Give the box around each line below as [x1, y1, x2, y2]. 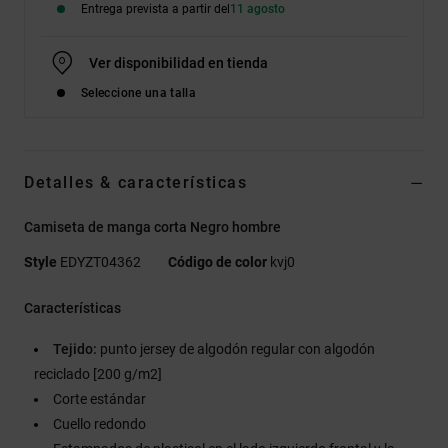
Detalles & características [24, 172, 248, 192]
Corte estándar [53, 390, 146, 407]
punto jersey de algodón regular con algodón [97, 340, 375, 357]
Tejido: [53, 340, 97, 357]
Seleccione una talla [81, 85, 197, 100]
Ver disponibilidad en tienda [89, 54, 268, 71]
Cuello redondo [53, 415, 146, 432]
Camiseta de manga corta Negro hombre [24, 218, 281, 235]
